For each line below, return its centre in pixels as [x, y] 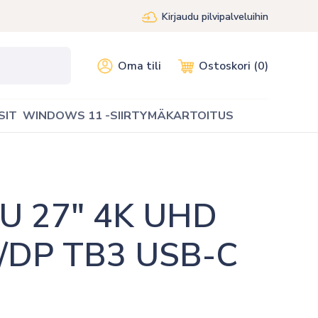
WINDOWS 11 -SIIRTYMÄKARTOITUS [128, 115]
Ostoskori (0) [234, 66]
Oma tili [139, 66]
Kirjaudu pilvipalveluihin [215, 17]
